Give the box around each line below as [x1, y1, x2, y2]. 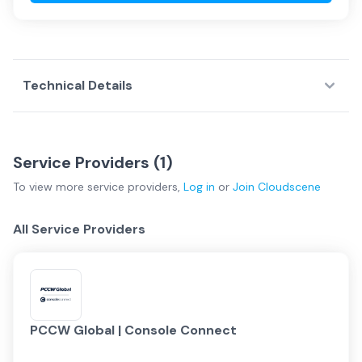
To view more [13, 179, 87, 194]
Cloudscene [258, 179, 321, 194]
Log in [183, 179, 215, 194]
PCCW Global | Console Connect [30, 322, 237, 339]
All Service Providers [13, 221, 145, 238]
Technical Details [23, 77, 133, 94]
